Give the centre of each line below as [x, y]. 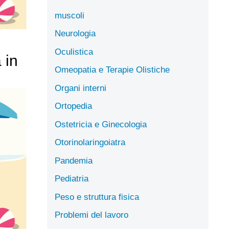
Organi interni [81, 88]
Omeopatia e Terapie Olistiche [112, 70]
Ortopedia [73, 106]
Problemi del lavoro [91, 215]
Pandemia [74, 161]
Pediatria [72, 179]
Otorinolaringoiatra [90, 142]
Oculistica [74, 52]
